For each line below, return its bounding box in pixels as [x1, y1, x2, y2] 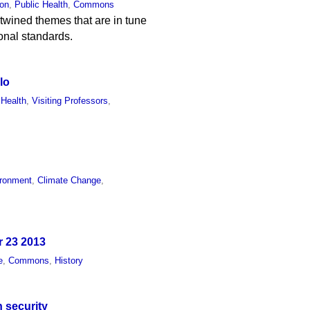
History [55, 255, 84, 266]
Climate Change [37, 175, 102, 186]
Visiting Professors [32, 95, 109, 106]
